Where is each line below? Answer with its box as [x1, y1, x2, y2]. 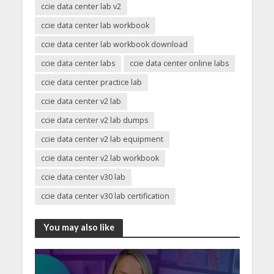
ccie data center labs [40, 57, 115, 68]
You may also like [43, 222, 114, 233]
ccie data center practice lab [40, 76, 142, 87]
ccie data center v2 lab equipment [40, 133, 163, 144]
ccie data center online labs [129, 57, 229, 68]
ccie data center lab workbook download [40, 39, 188, 50]
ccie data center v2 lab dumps [40, 114, 148, 125]
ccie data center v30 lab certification [40, 190, 169, 201]
